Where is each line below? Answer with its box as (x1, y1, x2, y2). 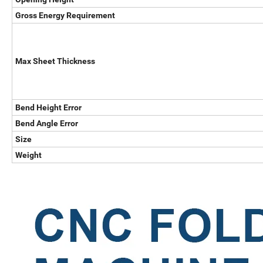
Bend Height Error (15, 103, 82, 113)
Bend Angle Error (15, 119, 78, 129)
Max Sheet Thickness (15, 56, 95, 66)
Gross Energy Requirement (15, 11, 115, 21)
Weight (15, 150, 42, 160)
